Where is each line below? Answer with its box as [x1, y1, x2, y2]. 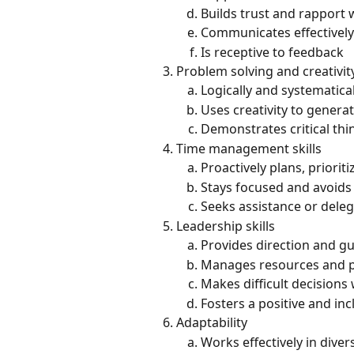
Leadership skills [176, 217, 275, 235]
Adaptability [176, 314, 247, 332]
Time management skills [176, 139, 322, 157]
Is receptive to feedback [201, 43, 344, 61]
